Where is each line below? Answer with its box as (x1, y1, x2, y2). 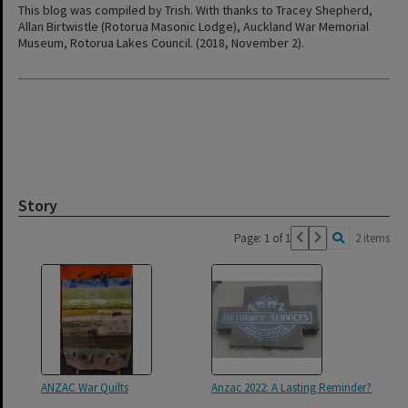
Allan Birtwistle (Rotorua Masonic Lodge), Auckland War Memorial (18, 17, 369, 35)
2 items (355, 229, 390, 246)
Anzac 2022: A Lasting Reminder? (211, 379, 372, 395)
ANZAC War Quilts (41, 379, 128, 395)
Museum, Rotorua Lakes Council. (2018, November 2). (18, 34, 304, 51)
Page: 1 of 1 (234, 229, 291, 246)
